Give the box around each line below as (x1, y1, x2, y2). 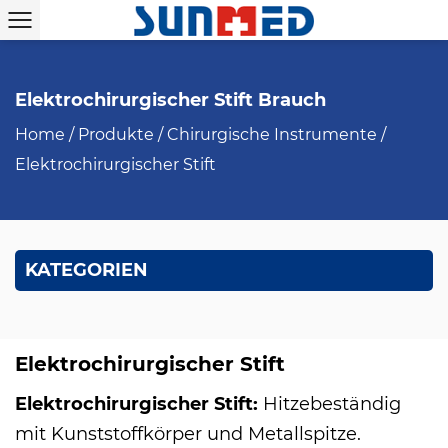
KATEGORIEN (25, 259, 148, 281)
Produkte (78, 125, 154, 144)
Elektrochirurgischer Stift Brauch (15, 89, 326, 111)
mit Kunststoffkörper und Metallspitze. (15, 423, 361, 445)
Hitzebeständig (263, 393, 401, 415)
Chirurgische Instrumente (167, 125, 381, 144)
